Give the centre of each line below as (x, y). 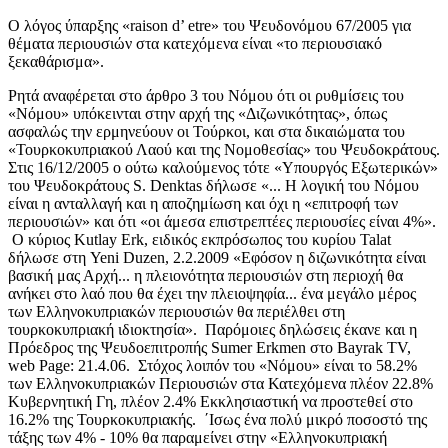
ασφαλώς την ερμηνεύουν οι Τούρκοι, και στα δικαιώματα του (206, 131)
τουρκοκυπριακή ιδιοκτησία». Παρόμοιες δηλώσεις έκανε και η (212, 329)
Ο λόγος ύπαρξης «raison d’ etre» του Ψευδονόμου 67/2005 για (209, 25)
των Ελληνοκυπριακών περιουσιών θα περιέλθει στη (176, 311)
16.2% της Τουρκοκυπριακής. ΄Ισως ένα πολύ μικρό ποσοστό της (217, 419)
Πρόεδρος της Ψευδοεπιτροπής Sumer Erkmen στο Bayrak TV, (209, 347)
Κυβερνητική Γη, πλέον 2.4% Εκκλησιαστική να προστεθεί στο (210, 401)
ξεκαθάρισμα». (56, 61)
